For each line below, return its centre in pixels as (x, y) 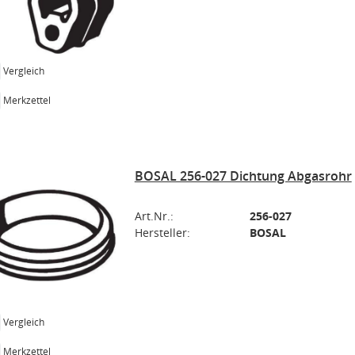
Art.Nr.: (154, 216)
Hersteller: (162, 233)
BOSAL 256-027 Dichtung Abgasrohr (243, 176)
